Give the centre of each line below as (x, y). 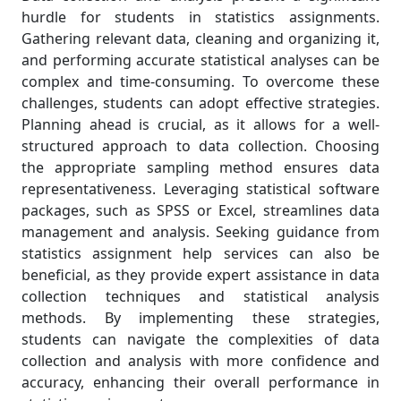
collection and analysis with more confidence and (200, 361)
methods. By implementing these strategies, (200, 318)
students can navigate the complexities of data (200, 340)
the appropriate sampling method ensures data (200, 168)
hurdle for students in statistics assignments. (200, 17)
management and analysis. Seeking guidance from (200, 232)
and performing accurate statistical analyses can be (200, 60)
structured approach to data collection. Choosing (200, 146)
